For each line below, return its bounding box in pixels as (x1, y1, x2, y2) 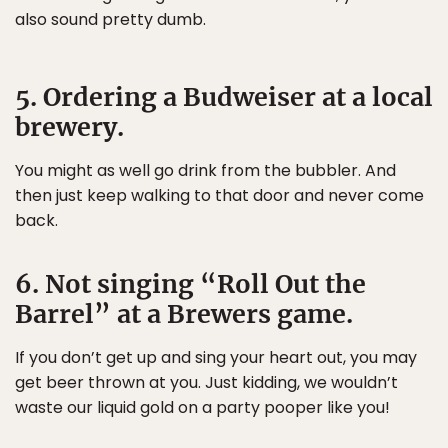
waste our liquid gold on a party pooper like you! (15, 396, 390, 419)
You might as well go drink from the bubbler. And (15, 159, 396, 182)
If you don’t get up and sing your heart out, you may (15, 346, 417, 369)
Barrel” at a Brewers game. (15, 298, 353, 330)
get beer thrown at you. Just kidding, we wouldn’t (15, 371, 398, 394)
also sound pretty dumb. (15, 8, 206, 31)
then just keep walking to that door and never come (15, 184, 424, 207)
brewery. (15, 111, 124, 143)
